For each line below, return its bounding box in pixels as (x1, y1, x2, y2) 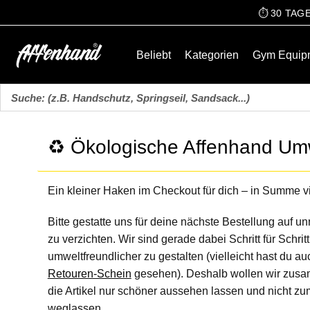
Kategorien (185, 49, 239, 62)
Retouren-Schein (47, 268, 131, 280)
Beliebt (136, 49, 172, 62)
